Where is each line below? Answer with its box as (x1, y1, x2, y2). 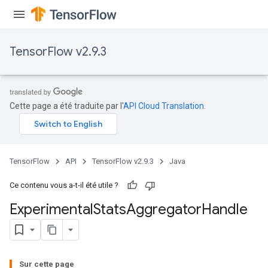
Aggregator (126, 200, 202, 218)
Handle (202, 200, 248, 218)
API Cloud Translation (123, 101, 204, 111)
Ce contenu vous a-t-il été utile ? (10, 181, 118, 190)
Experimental (10, 200, 93, 218)
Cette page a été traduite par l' (10, 101, 123, 111)
